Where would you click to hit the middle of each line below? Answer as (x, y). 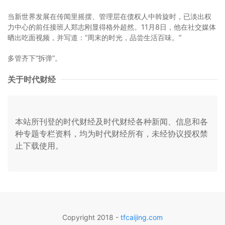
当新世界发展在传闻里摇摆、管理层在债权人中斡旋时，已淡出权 (109, 17)
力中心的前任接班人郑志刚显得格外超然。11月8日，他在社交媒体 (112, 27)
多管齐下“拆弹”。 (35, 58)
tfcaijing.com (142, 217)
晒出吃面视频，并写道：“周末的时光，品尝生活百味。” (94, 38)
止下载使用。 (39, 146)
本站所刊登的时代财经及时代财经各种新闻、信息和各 (111, 122)
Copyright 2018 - (91, 217)
